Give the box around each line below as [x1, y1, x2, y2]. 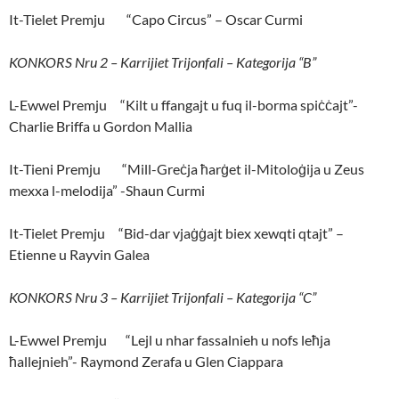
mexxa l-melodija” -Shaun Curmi [9, 182, 205, 199]
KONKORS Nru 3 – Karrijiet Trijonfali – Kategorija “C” [9, 289, 316, 306]
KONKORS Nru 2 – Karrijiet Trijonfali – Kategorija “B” [9, 53, 316, 71]
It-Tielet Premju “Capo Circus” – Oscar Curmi [9, 11, 303, 28]
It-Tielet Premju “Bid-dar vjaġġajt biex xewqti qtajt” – [9, 224, 344, 242]
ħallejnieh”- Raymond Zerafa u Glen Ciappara [9, 353, 283, 370]
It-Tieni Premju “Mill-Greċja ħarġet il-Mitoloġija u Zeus [9, 160, 364, 178]
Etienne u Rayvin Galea [9, 246, 150, 264]
